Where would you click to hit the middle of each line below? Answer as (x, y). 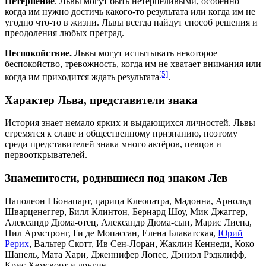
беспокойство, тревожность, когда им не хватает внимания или (133, 64)
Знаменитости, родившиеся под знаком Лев (116, 178)
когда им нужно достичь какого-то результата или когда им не (130, 11)
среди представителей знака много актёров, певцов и (113, 144)
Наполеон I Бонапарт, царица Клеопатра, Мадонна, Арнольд (128, 201)
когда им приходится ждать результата (82, 77)
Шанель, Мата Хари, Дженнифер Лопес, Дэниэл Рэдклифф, (126, 254)
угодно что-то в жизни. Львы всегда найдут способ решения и (131, 22)
